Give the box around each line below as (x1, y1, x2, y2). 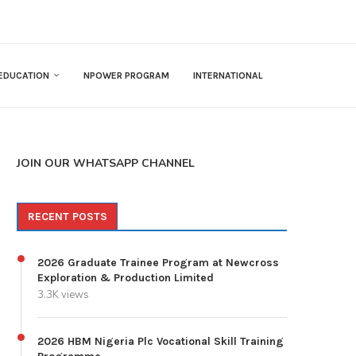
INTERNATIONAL (193, 70, 263, 82)
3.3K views (37, 288, 89, 303)
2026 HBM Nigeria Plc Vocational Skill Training (37, 335, 284, 349)
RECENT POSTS (28, 210, 107, 224)
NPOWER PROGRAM (83, 70, 169, 82)
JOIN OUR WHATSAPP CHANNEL (17, 156, 195, 172)
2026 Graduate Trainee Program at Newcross (37, 256, 279, 270)
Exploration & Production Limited (37, 271, 214, 285)
